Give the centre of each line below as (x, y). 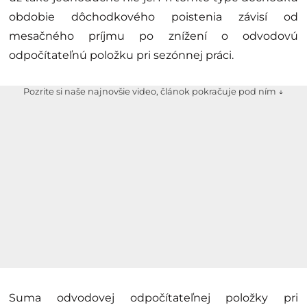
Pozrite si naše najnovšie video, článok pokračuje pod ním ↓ (153, 91)
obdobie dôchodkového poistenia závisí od (153, 16)
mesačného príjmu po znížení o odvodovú (153, 36)
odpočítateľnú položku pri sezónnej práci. (121, 55)
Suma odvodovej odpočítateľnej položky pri (153, 298)
